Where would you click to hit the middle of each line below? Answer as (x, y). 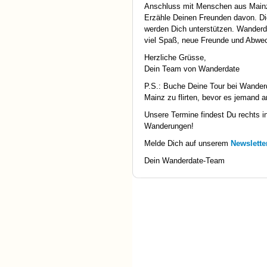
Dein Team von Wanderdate (192, 69)
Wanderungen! (169, 126)
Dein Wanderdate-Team (184, 161)
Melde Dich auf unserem (187, 144)
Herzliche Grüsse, (175, 58)
